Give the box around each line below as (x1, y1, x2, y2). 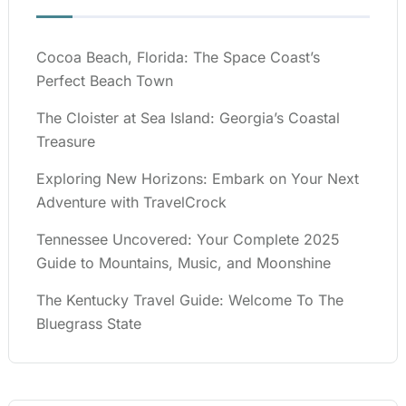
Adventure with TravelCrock (36, 192, 227, 211)
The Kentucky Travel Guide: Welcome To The (36, 290, 343, 309)
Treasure (36, 131, 95, 150)
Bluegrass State (36, 314, 141, 333)
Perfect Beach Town (36, 71, 173, 90)
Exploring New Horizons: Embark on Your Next (36, 169, 359, 188)
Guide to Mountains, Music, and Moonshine (36, 253, 331, 272)
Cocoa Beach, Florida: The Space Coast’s (36, 47, 320, 66)
